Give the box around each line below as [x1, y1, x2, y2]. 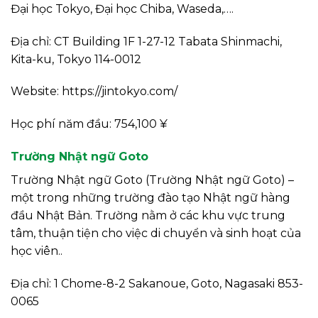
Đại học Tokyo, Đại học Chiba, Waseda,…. [11, 1, 234, 16]
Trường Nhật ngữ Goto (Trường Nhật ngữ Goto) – [11, 173, 294, 187]
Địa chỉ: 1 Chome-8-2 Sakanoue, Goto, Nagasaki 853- [11, 276, 303, 290]
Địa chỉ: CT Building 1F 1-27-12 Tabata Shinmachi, [11, 34, 282, 48]
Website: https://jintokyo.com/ [11, 84, 177, 99]
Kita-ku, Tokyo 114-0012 [11, 52, 141, 66]
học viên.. [11, 244, 62, 258]
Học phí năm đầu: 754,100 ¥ [11, 117, 168, 131]
